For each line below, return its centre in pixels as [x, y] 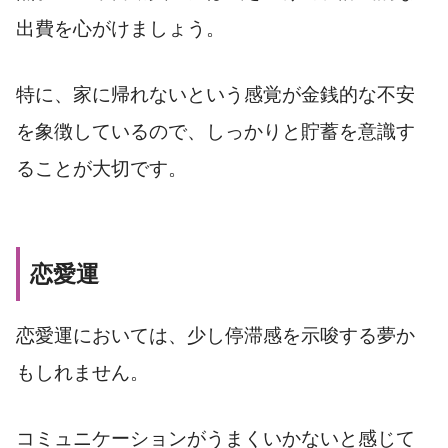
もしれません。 [82, 373]
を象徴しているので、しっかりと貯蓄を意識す [215, 132]
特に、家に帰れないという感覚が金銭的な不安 [215, 95]
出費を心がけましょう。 [120, 29]
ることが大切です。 [101, 169]
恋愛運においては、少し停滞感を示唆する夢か [215, 336]
